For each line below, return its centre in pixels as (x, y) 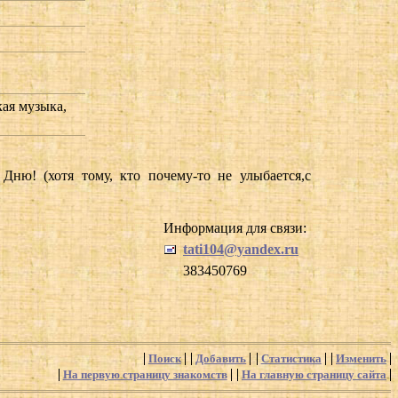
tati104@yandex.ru (241, 249)
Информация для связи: (235, 227)
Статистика (291, 358)
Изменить (361, 358)
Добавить (221, 358)
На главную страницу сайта (314, 375)
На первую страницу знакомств (145, 375)
